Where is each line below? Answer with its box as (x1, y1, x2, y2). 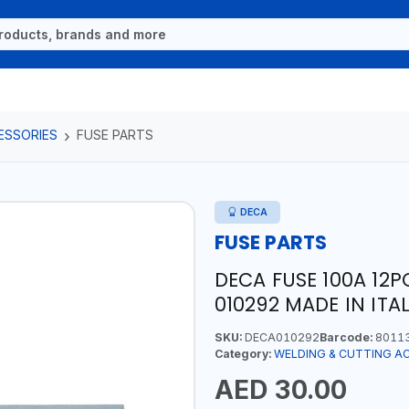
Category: (214, 346, 271, 361)
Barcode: (319, 330, 372, 344)
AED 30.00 (214, 373, 347, 405)
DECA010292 (241, 330, 320, 344)
